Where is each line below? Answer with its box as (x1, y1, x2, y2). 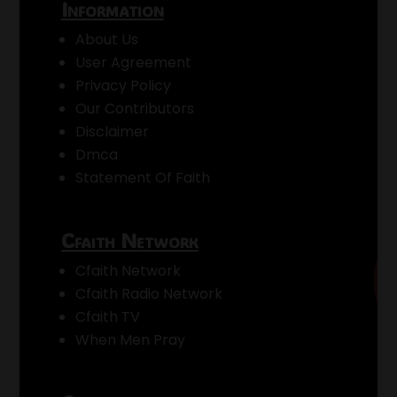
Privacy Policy (74, 74, 171, 96)
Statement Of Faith (74, 167, 210, 188)
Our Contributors (74, 97, 194, 119)
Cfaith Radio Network (74, 283, 222, 304)
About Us (74, 28, 138, 50)
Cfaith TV (74, 306, 140, 327)
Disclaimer (74, 121, 149, 142)
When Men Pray (74, 329, 185, 350)
